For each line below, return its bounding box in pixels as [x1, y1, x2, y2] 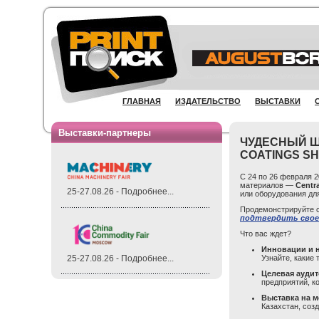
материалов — [240, 181, 293, 189]
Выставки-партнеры [58, 127, 151, 138]
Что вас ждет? [240, 229, 291, 238]
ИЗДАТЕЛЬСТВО [175, 97, 241, 105]
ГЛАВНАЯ [122, 97, 161, 105]
